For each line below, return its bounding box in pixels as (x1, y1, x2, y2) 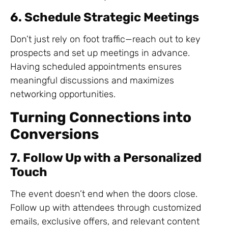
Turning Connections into (10, 108, 191, 126)
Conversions (10, 125, 99, 142)
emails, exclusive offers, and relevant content (10, 215, 199, 227)
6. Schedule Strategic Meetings (10, 10, 199, 25)
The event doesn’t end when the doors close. (10, 188, 197, 199)
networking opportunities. (10, 89, 116, 100)
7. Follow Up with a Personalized (10, 150, 202, 165)
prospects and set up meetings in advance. (10, 47, 190, 59)
